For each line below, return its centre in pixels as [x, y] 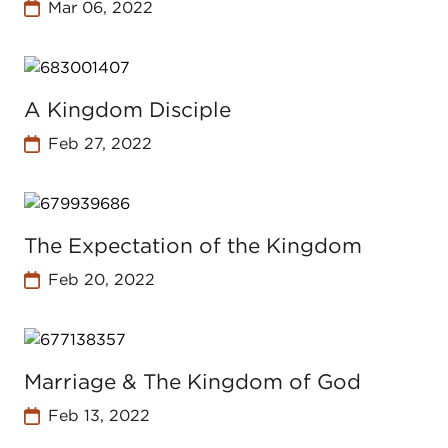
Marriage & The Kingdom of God [192, 381]
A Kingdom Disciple [127, 109]
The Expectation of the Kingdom [193, 245]
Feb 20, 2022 [101, 279]
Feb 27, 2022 [99, 143]
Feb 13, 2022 [98, 415]
